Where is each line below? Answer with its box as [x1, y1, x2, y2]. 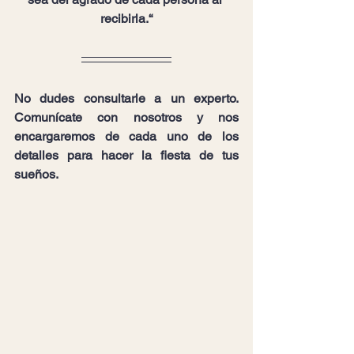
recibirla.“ [100, 11, 153, 26]
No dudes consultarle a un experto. [14, 91, 239, 106]
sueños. [14, 167, 58, 182]
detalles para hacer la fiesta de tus [14, 148, 239, 163]
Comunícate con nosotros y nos [14, 110, 239, 125]
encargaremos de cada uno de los [14, 129, 239, 144]
